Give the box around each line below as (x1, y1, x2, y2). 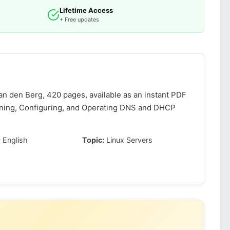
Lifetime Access (60, 6, 113, 14)
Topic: (82, 136, 105, 144)
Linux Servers (104, 136, 153, 144)
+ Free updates (60, 16, 99, 23)
